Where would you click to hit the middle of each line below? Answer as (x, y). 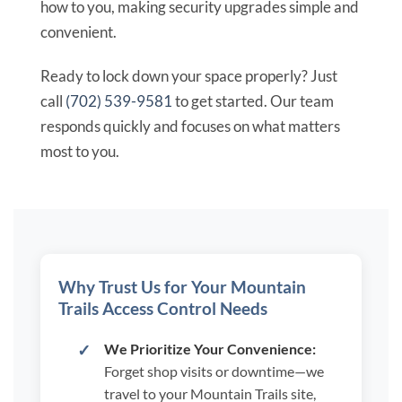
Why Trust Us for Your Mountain (182, 286)
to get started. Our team (253, 100)
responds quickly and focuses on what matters (190, 126)
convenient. (79, 32)
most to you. (80, 151)
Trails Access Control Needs (163, 308)
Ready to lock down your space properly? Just (189, 75)
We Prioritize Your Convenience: (210, 348)
